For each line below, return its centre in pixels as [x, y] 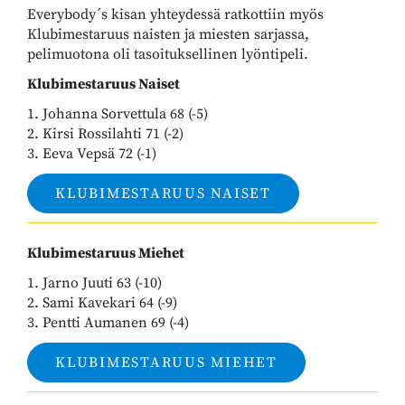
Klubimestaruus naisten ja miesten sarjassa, [168, 35]
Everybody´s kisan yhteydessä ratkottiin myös [175, 15]
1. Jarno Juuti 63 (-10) [94, 283]
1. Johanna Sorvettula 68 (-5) [118, 114]
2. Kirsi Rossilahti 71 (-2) [105, 134]
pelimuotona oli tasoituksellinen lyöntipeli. [168, 55]
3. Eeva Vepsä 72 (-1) [92, 154]
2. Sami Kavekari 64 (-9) [102, 303]
